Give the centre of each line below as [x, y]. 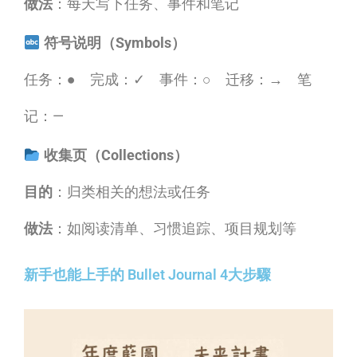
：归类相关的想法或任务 [131, 191]
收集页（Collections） [116, 155]
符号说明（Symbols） [114, 42]
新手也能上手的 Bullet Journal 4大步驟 [147, 274]
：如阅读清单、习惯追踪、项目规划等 [175, 228]
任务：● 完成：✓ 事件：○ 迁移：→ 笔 [168, 79]
